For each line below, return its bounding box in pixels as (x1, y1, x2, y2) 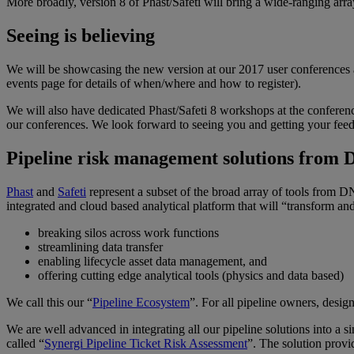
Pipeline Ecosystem (92, 295, 190, 309)
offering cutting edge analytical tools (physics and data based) (38, 268, 344, 282)
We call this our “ (6, 295, 92, 309)
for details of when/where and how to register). (65, 77, 301, 91)
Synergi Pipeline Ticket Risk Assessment (44, 336, 247, 350)
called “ (6, 336, 44, 350)
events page (6, 77, 65, 91)
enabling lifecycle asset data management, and (38, 254, 267, 268)
